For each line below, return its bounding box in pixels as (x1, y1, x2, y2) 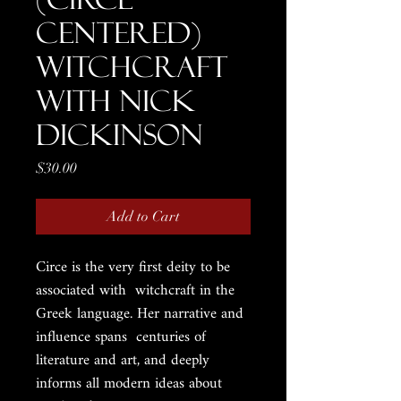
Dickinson (36, 118, 203, 152)
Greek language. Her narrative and (36, 298, 243, 329)
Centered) (36, 16, 201, 50)
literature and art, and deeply (36, 345, 209, 376)
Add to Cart (107, 208, 180, 226)
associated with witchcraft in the (36, 275, 235, 306)
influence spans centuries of (36, 321, 206, 353)
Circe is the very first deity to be (36, 252, 230, 283)
